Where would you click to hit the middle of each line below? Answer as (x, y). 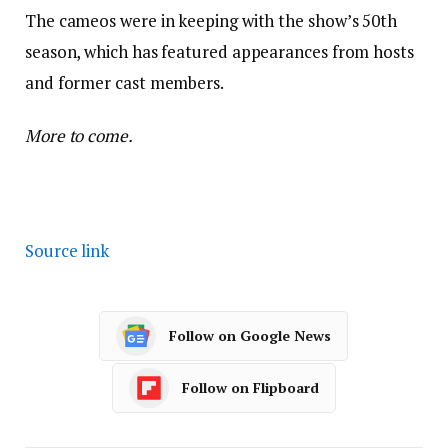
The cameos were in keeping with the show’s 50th (211, 20)
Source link (67, 250)
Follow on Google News (249, 336)
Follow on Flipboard (250, 388)
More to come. (79, 135)
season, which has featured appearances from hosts (219, 51)
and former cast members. (124, 82)
